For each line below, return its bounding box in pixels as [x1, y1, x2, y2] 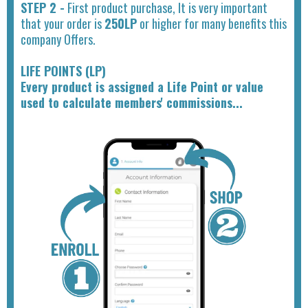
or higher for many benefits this [137, 14, 287, 32]
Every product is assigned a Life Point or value [21, 78, 263, 96]
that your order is [21, 14, 104, 32]
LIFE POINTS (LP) [21, 62, 106, 80]
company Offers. [21, 30, 96, 48]
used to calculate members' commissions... [21, 93, 243, 111]
